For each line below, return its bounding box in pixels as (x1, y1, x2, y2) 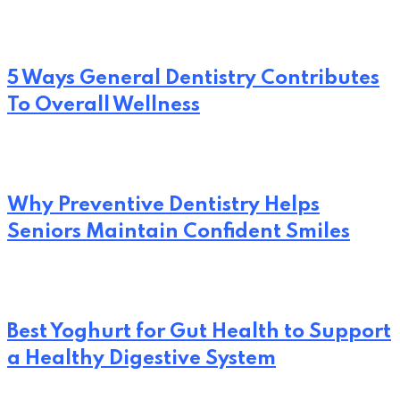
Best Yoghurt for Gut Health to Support (7, 321, 391, 342)
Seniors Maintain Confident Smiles (7, 221, 350, 242)
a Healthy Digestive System (7, 348, 276, 369)
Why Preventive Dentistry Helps (7, 195, 320, 215)
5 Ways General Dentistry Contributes (7, 68, 379, 88)
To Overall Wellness (7, 95, 200, 115)
